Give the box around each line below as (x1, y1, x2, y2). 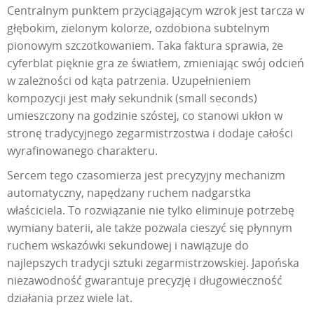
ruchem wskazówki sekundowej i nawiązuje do (7, 238, 249, 254)
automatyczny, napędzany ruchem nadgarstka (7, 185, 251, 201)
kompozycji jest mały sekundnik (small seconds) (7, 90, 257, 107)
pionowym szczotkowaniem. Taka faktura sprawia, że (7, 38, 283, 54)
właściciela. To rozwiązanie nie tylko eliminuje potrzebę (7, 203, 294, 219)
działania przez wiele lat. (7, 290, 132, 306)
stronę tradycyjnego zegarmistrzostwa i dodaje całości (7, 125, 293, 142)
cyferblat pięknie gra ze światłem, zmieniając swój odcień (7, 55, 304, 71)
